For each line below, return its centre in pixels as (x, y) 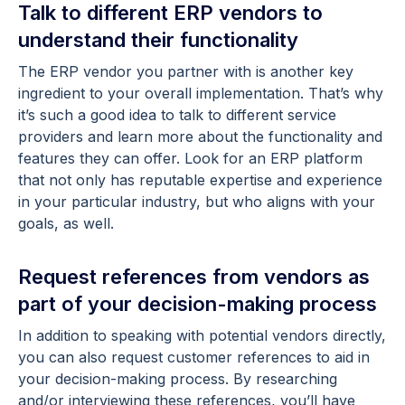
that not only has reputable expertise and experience (200, 180)
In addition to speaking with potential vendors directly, (202, 336)
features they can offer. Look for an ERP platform (190, 159)
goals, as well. (68, 224)
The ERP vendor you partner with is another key (186, 72)
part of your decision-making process (198, 304)
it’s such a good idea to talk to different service (177, 115)
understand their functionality (158, 40)
